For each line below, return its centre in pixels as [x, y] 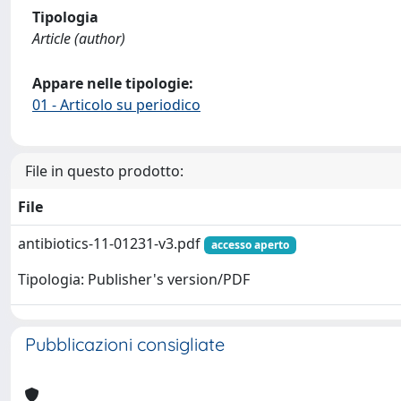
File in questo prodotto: [104, 171]
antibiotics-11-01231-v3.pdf [111, 243]
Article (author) [79, 38]
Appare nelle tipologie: [113, 83]
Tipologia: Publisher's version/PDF [134, 280]
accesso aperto [250, 244]
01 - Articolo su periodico [116, 104]
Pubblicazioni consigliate [125, 344]
